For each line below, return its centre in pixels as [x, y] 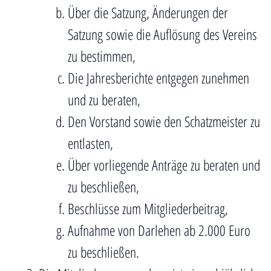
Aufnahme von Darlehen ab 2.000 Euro [159, 230]
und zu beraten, [104, 100]
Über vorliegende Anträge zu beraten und [164, 165]
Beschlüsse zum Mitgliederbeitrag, [148, 208]
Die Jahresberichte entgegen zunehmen [158, 78]
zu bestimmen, [102, 56]
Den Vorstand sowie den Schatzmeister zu [164, 121]
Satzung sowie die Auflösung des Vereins [162, 34]
